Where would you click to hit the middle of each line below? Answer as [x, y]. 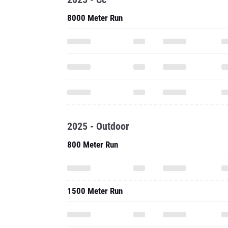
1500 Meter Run [95, 191]
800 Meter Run [93, 145]
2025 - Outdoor [98, 126]
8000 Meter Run [95, 18]
